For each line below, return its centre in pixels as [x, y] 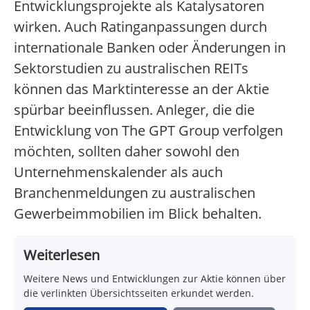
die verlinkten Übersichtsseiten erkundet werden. [139, 293]
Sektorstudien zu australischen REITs [131, 69]
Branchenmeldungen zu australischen [135, 193]
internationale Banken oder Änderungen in [150, 48]
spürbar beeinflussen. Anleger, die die [134, 110]
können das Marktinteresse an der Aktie [142, 89]
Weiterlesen [62, 255]
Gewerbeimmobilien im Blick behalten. [138, 214]
